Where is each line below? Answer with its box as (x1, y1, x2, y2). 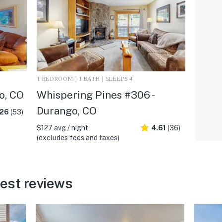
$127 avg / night (36, 123, 88, 132)
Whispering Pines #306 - (36, 88, 154, 101)
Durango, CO (36, 104, 97, 117)
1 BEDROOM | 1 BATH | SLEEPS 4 (36, 76, 133, 82)
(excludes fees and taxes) (36, 133, 119, 142)
